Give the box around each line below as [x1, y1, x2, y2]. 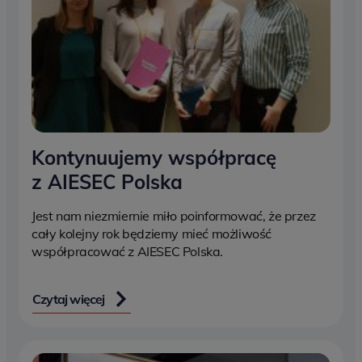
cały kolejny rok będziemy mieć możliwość [32, 225, 272, 242]
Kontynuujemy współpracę [32, 145, 276, 170]
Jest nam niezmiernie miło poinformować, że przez [32, 207, 316, 224]
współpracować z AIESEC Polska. [32, 242, 224, 259]
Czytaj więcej [32, 290, 105, 307]
